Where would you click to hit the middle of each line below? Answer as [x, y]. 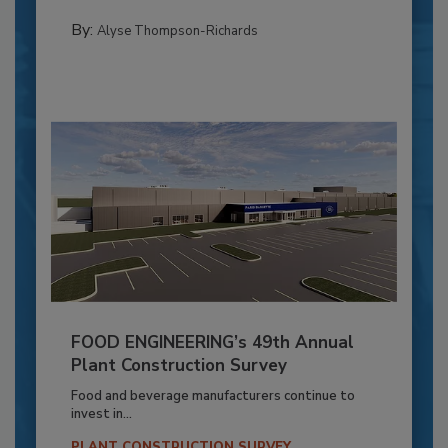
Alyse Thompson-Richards [177, 30]
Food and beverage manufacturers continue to [212, 396]
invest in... [101, 414]
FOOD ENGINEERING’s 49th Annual [212, 343]
